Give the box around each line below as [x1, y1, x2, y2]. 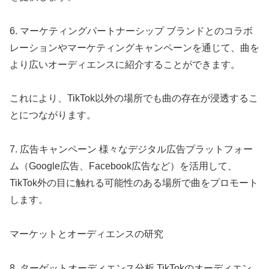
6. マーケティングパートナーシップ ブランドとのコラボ [10, 25, 253, 36]
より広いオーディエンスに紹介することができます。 [10, 59, 240, 70]
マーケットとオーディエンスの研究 [10, 228, 163, 239]
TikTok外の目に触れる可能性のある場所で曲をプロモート [10, 178, 258, 189]
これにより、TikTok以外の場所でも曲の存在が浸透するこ [10, 93, 258, 104]
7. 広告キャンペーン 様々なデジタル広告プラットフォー [10, 144, 253, 155]
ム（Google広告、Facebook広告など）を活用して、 [10, 161, 237, 172]
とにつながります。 [10, 110, 96, 121]
